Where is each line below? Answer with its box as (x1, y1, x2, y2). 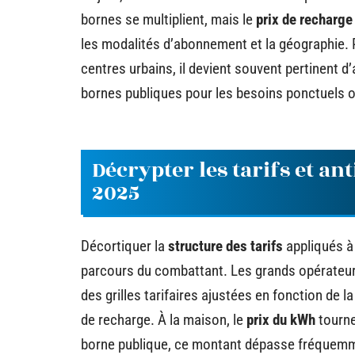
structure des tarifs (168, 236, 283, 255)
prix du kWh (246, 310, 315, 329)
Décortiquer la (81, 236, 168, 255)
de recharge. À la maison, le (81, 310, 246, 329)
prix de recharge (256, 10, 353, 29)
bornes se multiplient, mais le (81, 10, 256, 29)
